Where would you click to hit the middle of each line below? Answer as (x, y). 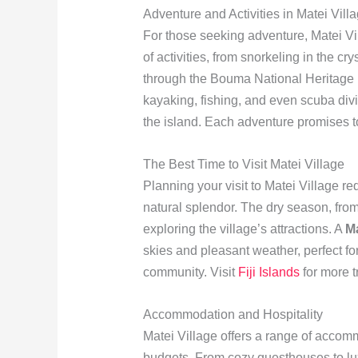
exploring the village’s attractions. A (244, 229)
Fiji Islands (268, 272)
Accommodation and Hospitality (233, 314)
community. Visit (190, 272)
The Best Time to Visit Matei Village (243, 164)
